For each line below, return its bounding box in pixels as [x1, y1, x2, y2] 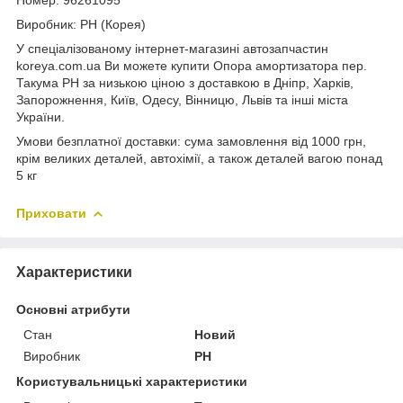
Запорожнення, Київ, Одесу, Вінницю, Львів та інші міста [16, 92, 348, 107]
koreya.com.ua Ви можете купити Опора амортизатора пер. [16, 58, 367, 73]
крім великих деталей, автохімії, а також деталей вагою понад [16, 150, 382, 166]
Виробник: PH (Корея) [16, 16, 146, 31]
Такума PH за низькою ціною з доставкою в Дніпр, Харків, [16, 75, 354, 90]
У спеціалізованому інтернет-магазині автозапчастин [16, 40, 328, 56]
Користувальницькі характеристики [16, 373, 247, 389]
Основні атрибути [16, 301, 130, 317]
